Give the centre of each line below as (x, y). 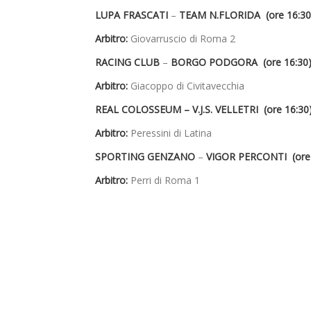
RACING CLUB (129, 62)
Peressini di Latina (170, 133)
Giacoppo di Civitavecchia (186, 86)
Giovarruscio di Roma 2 (182, 39)
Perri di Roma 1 (164, 180)
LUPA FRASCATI (133, 15)
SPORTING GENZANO (146, 157)
